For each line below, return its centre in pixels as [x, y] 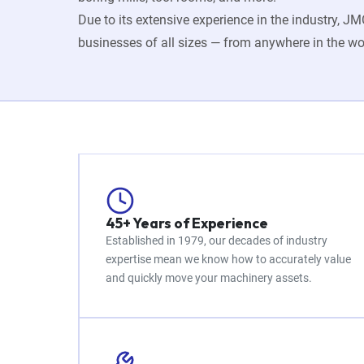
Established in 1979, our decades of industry [216, 240]
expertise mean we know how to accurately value [228, 259]
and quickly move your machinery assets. [208, 278]
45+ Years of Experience [186, 223]
